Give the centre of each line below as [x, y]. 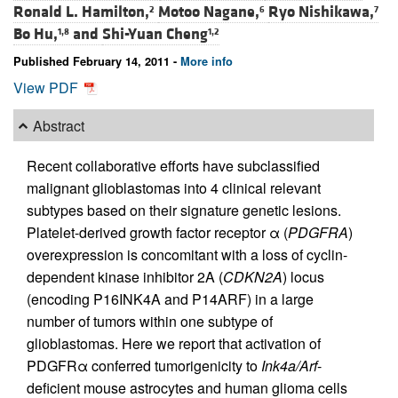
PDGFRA [318, 233]
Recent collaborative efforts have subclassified [173, 166]
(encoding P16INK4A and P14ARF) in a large [170, 299]
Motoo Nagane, [209, 12]
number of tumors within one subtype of [150, 322]
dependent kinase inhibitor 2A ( [125, 277]
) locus [303, 277]
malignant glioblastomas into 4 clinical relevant [174, 188]
